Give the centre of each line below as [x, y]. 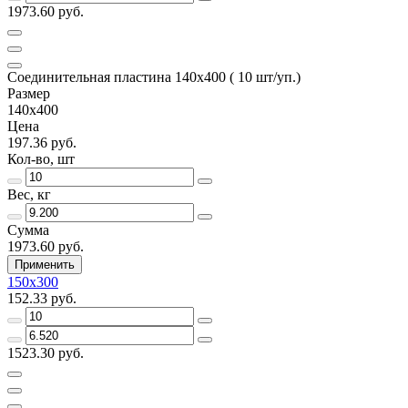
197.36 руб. [42, 142]
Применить [45, 264]
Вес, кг [29, 194]
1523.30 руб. [46, 352]
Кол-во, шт [41, 158]
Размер [29, 93]
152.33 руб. [42, 298]
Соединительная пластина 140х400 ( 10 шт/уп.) [154, 76]
